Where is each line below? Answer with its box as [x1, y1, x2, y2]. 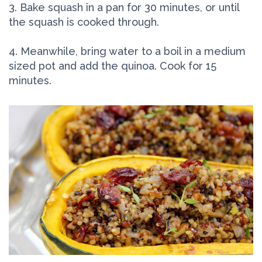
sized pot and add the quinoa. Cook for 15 [9, 60, 216, 73]
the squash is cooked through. [9, 16, 159, 29]
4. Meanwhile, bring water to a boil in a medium [9, 45, 246, 58]
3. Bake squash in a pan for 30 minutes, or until [9, 1, 239, 14]
